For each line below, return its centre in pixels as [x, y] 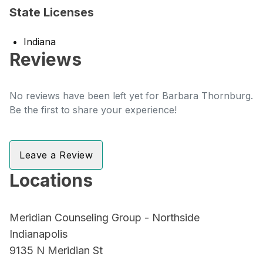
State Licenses [52, 12]
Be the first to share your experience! [93, 110]
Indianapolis [38, 234]
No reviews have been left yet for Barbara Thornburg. [131, 96]
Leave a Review [56, 155]
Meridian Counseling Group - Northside [104, 218]
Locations [51, 180]
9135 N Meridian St [56, 250]
